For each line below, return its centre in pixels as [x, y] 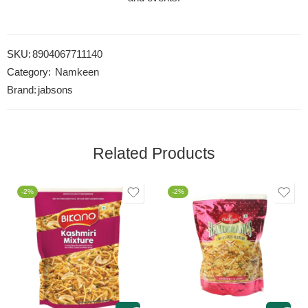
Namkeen [77, 73]
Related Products [154, 154]
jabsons [55, 90]
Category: [29, 73]
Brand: [22, 90]
